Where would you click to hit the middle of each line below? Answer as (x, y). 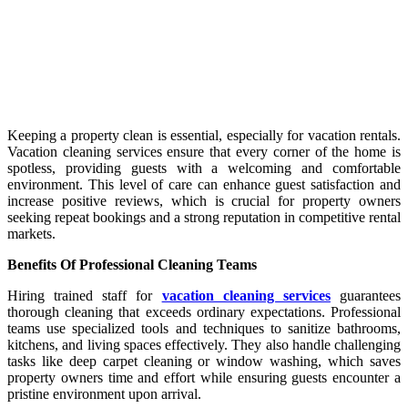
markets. (31, 234)
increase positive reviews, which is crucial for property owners (204, 201)
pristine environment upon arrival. (104, 394)
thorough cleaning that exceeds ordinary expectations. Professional (204, 312)
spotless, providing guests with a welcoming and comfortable (204, 168)
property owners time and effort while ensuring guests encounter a (204, 378)
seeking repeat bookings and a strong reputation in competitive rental (204, 218)
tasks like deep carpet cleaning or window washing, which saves (204, 362)
